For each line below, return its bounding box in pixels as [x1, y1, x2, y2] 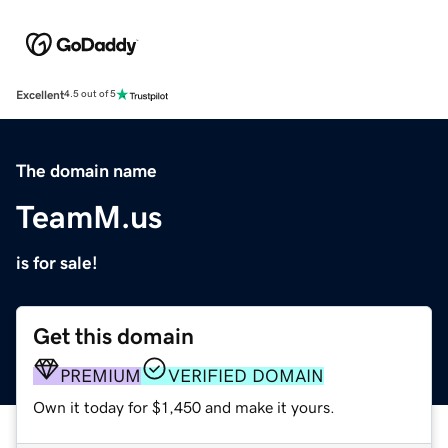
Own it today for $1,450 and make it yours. [33, 398, 335, 415]
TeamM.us [16, 200, 162, 233]
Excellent [16, 88, 64, 101]
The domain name [16, 161, 157, 180]
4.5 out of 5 [64, 89, 116, 100]
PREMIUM [60, 366, 141, 385]
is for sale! [16, 253, 98, 272]
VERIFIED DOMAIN [168, 366, 324, 385]
